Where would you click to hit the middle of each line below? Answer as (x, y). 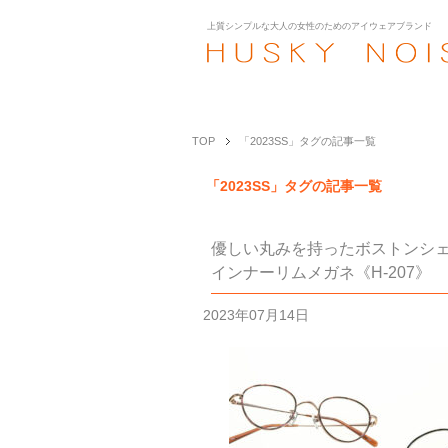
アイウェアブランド (391, 26)
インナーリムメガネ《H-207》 (321, 272)
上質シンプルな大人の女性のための (279, 26)
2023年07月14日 (256, 315)
